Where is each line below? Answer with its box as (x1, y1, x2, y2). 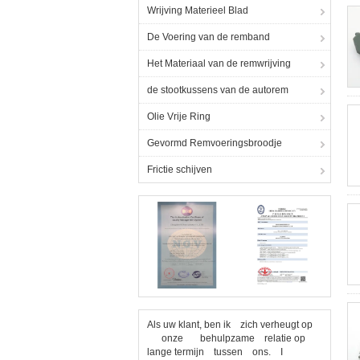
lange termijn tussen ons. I (147, 346, 290, 358)
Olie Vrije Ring (147, 111, 211, 122)
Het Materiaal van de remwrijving (147, 58, 291, 69)
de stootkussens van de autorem (147, 84, 288, 96)
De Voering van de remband (147, 31, 270, 43)
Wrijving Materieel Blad (147, 5, 248, 16)
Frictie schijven (147, 164, 212, 175)
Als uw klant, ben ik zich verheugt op (147, 319, 320, 330)
